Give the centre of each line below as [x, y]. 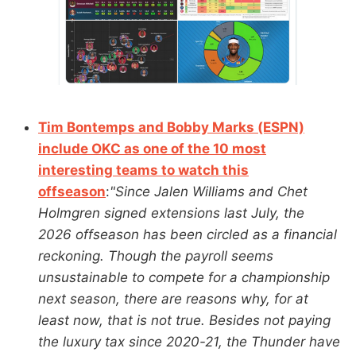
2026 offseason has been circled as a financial [188, 234]
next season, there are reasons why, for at [173, 298]
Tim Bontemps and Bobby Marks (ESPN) [171, 127]
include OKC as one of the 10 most [152, 148]
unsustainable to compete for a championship [184, 277]
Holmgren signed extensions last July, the [171, 213]
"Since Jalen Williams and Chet [209, 191]
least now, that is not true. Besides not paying [184, 320]
